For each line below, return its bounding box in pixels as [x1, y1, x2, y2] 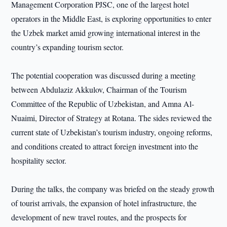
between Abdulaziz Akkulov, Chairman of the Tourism [11, 84, 187, 95]
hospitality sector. [11, 155, 67, 166]
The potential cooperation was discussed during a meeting [11, 70, 196, 81]
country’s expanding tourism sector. [11, 42, 124, 52]
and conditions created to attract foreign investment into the [11, 141, 199, 152]
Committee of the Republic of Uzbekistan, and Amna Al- [11, 98, 195, 109]
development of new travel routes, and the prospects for [11, 212, 187, 222]
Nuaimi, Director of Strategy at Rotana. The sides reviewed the [11, 112, 212, 123]
